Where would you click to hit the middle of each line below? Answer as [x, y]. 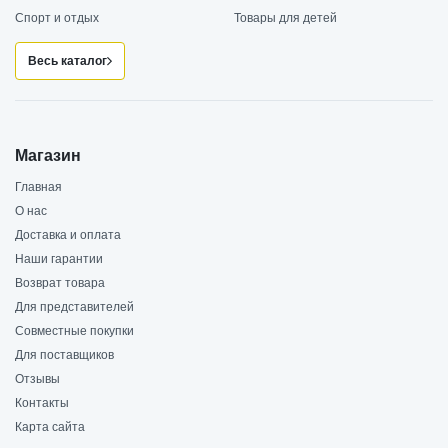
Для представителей [74, 306]
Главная [38, 186]
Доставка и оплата [68, 234]
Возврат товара [60, 282]
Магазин [48, 155]
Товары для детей [285, 17]
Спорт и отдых [57, 17]
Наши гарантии [59, 258]
